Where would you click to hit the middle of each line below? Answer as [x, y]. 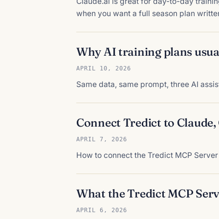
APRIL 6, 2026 [102, 210]
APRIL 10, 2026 [104, 68]
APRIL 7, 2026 [102, 139]
